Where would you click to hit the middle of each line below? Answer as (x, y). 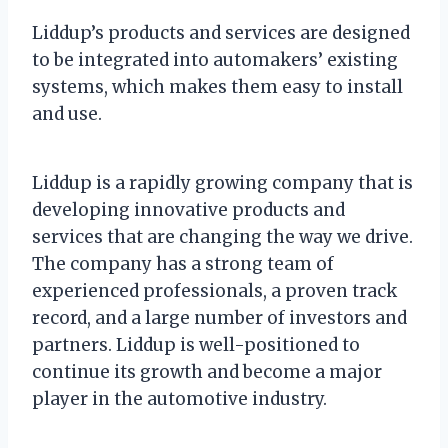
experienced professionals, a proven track (214, 290)
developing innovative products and (188, 209)
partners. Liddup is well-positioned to (196, 344)
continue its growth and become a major (207, 371)
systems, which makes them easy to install (217, 86)
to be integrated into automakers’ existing (215, 59)
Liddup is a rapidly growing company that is (222, 182)
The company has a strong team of (183, 263)
